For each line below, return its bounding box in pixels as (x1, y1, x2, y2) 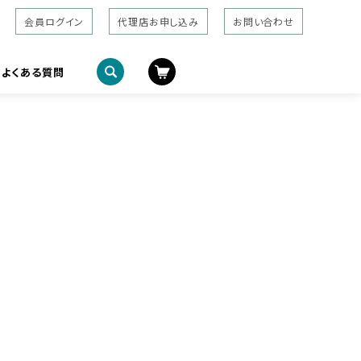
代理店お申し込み (118, 15, 199, 28)
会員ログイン (24, 15, 85, 28)
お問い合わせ (232, 15, 294, 28)
